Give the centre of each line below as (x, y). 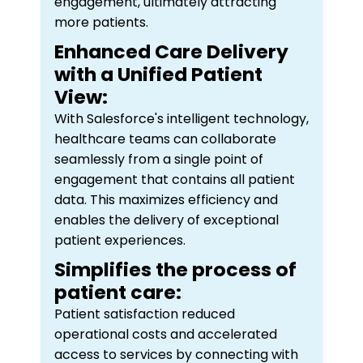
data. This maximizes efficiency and (166, 199)
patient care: (118, 292)
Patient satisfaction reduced (145, 314)
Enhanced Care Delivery (171, 51)
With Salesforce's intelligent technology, (181, 118)
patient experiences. (122, 240)
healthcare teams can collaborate (165, 139)
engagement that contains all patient (175, 179)
